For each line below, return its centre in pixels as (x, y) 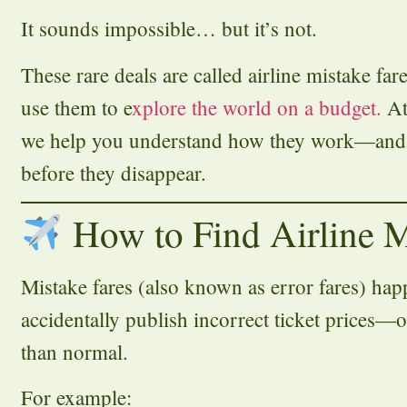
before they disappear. (114, 172)
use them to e (76, 107)
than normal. (74, 351)
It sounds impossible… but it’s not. (169, 29)
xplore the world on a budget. (257, 107)
